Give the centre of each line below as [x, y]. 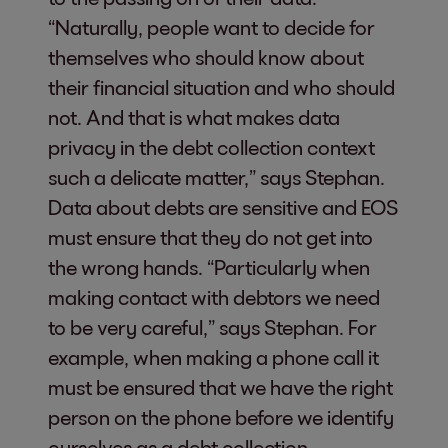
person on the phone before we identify [221, 416]
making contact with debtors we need [214, 296]
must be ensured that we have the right [220, 386]
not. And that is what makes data [194, 116]
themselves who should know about [206, 56]
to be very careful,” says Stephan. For [212, 326]
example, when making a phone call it [213, 356]
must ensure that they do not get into [210, 236]
